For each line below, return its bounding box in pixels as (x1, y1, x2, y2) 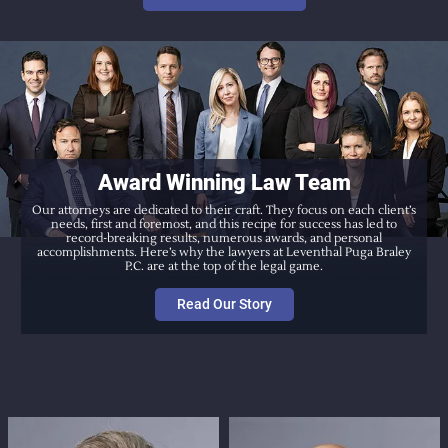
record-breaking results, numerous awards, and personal (66, 230, 382, 246)
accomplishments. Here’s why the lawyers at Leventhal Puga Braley (37, 244, 411, 260)
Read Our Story (176, 295, 272, 312)
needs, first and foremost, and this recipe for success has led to (51, 216, 397, 232)
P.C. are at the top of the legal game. (125, 258, 323, 274)
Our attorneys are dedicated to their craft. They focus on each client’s (32, 202, 416, 218)
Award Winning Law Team (97, 169, 351, 195)
